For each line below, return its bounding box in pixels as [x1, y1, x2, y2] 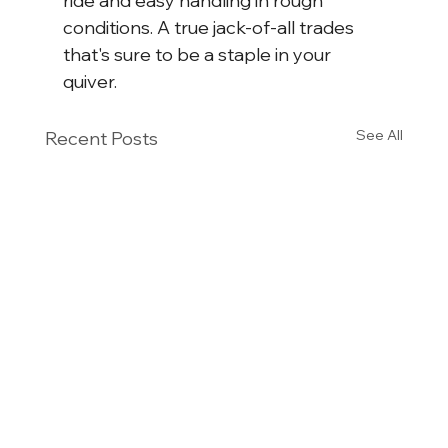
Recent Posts [44, 127, 158, 151]
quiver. [62, 70, 117, 94]
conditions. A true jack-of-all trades [62, 16, 358, 40]
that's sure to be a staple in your [62, 43, 335, 67]
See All [356, 126, 404, 145]
